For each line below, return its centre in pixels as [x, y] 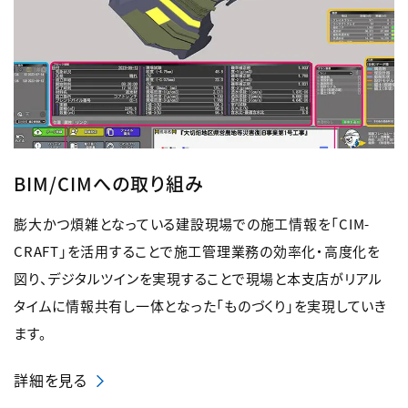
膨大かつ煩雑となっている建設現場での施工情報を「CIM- [192, 224]
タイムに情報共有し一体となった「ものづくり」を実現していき [200, 306]
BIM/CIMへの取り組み [109, 184]
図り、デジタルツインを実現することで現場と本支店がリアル [198, 279]
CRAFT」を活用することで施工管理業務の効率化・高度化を [197, 251]
